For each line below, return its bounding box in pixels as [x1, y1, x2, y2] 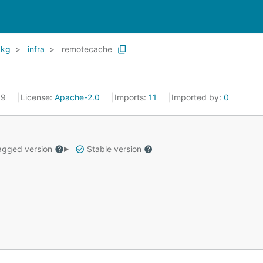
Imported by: [171, 92, 224, 102]
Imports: [114, 92, 149, 102]
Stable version [84, 144, 144, 154]
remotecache [62, 44, 112, 54]
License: [21, 92, 55, 102]
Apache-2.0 [55, 92, 100, 102]
